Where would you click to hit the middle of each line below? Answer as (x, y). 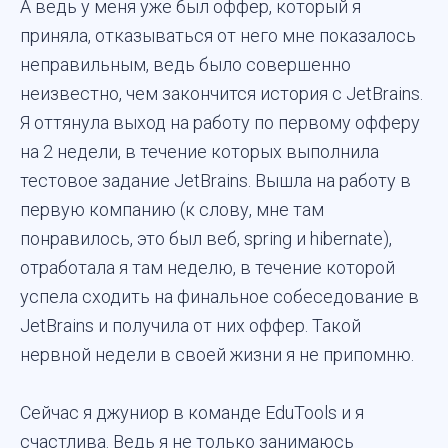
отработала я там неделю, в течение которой (207, 268)
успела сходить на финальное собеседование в (219, 297)
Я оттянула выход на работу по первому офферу (220, 123)
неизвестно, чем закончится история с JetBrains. (221, 94)
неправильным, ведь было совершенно (185, 65)
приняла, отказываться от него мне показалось (218, 36)
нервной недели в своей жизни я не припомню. (217, 355)
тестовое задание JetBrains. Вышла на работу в (215, 181)
